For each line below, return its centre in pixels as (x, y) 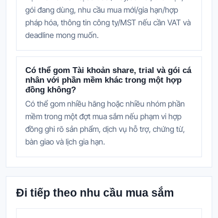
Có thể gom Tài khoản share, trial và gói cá (108, 70)
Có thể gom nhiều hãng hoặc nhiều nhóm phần (105, 103)
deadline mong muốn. (62, 35)
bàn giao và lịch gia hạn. (65, 141)
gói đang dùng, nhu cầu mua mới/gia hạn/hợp (102, 9)
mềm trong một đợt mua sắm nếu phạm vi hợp (103, 116)
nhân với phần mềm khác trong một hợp (103, 80)
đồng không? (51, 90)
